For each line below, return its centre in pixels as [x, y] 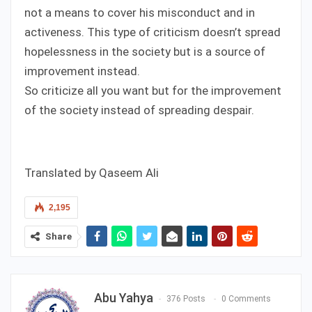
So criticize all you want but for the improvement [153, 90]
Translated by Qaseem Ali [92, 172]
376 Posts [186, 299]
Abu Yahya [124, 297]
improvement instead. [82, 71]
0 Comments [246, 299]
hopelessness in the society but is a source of [145, 51]
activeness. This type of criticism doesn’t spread [153, 32]
